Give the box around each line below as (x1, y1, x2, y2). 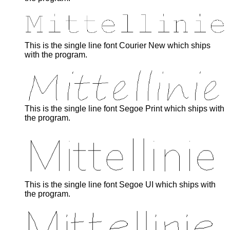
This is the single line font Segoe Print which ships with (25, 104, 224, 113)
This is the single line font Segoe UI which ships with (25, 180, 216, 189)
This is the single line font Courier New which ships (25, 41, 210, 50)
